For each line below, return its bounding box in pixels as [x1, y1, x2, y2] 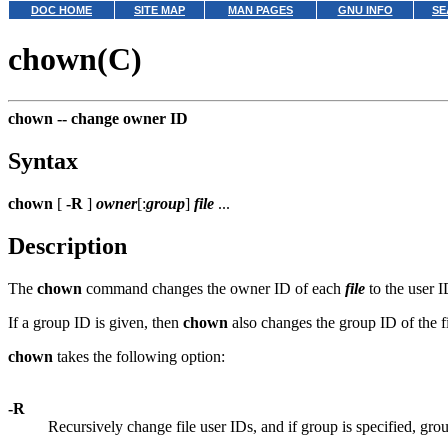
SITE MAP [134, 4, 185, 16]
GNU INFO [337, 4, 393, 16]
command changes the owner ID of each [82, 279, 345, 297]
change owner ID [71, 109, 188, 127]
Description [8, 232, 127, 259]
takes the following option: [53, 347, 225, 365]
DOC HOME [31, 4, 92, 16]
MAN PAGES [228, 4, 293, 16]
